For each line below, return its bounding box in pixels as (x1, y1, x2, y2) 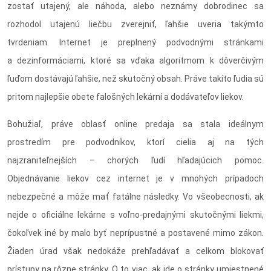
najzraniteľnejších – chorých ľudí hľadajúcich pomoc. (7, 155, 264, 166)
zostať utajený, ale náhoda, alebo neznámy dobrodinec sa (7, 1, 264, 11)
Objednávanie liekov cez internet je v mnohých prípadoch (7, 174, 264, 184)
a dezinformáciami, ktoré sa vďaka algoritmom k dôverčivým (7, 56, 264, 66)
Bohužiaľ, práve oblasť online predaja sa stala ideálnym (7, 119, 264, 129)
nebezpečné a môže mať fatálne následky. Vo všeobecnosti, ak (7, 192, 264, 202)
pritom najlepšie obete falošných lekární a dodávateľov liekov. (7, 92, 244, 102)
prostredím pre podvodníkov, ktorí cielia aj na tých (7, 137, 264, 148)
